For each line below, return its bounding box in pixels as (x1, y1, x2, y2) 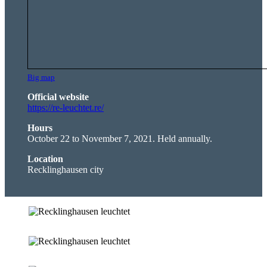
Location (27, 153, 63, 164)
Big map (27, 72, 55, 82)
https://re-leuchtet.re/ (27, 102, 104, 113)
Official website (27, 91, 89, 102)
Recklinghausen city (27, 164, 104, 175)
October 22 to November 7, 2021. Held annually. (27, 133, 212, 144)
